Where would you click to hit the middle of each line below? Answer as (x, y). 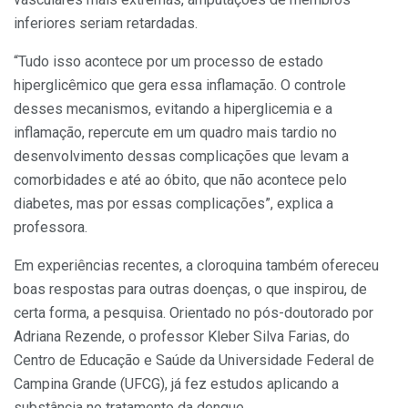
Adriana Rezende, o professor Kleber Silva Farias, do (182, 336)
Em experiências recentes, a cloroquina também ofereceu (196, 265)
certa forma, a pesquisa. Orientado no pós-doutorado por (194, 312)
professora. (51, 227)
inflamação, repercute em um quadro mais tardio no (175, 132)
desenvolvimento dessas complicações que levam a (181, 156)
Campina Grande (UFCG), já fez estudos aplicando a (176, 383)
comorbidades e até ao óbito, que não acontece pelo (180, 179)
